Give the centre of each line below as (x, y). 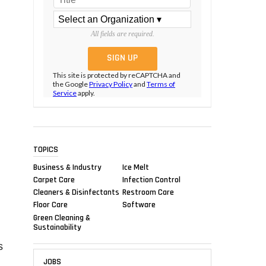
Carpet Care (54, 180)
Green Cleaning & (62, 218)
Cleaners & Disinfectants (76, 192)
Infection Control (151, 180)
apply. (86, 93)
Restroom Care (148, 192)
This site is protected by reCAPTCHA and (117, 75)
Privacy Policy (111, 84)
